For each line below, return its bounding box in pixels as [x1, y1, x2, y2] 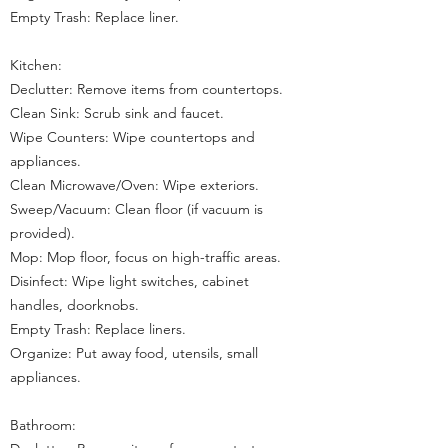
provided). [10, 224, 75, 242]
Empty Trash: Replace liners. [10, 320, 186, 338]
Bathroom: [10, 416, 76, 434]
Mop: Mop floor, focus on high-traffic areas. [10, 248, 281, 266]
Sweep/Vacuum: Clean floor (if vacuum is [10, 200, 263, 218]
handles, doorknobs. [10, 296, 139, 314]
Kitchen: [10, 56, 62, 74]
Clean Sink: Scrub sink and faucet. [10, 104, 224, 122]
